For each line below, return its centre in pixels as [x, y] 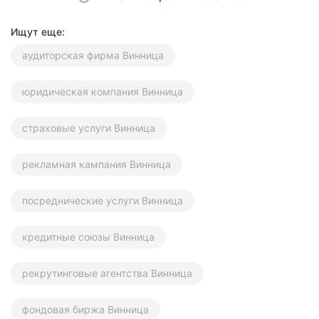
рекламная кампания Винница [96, 164]
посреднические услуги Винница [103, 201]
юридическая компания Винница [103, 92]
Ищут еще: [38, 32]
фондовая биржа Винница [85, 310]
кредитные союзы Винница [88, 237]
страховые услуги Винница [89, 128]
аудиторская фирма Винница [93, 56]
